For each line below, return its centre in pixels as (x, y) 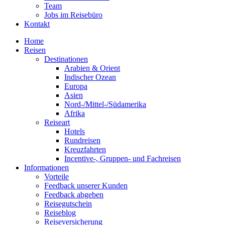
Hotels (75, 132)
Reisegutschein (68, 204)
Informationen (46, 168)
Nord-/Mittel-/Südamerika (105, 104)
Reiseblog (60, 213)
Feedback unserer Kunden (86, 186)
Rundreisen (82, 141)
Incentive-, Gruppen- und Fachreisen (123, 159)
